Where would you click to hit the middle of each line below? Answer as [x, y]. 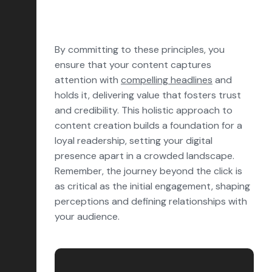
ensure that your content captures [133, 65]
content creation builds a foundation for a [148, 125]
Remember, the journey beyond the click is [148, 171]
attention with [88, 80]
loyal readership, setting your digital [134, 141]
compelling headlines [167, 80]
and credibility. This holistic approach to [144, 110]
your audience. [87, 216]
